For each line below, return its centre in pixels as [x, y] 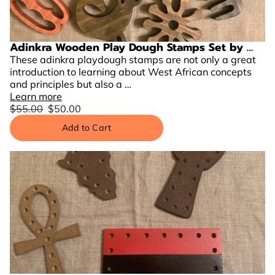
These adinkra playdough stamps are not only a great [133, 60]
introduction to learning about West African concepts [131, 72]
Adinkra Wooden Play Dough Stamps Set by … [131, 47]
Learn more [36, 96]
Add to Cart [86, 128]
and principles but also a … [71, 84]
